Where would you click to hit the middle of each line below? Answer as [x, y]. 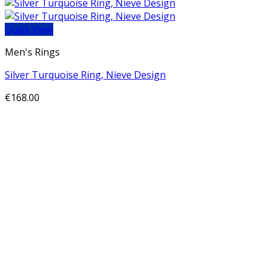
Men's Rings [32, 52]
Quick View [29, 29]
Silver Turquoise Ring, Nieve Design [85, 75]
